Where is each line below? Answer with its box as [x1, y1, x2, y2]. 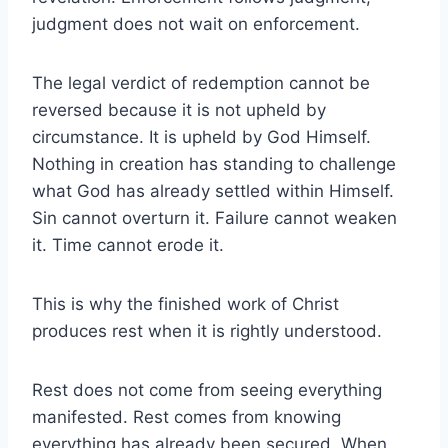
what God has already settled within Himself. [32, 180, 394, 201]
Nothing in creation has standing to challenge [32, 153, 396, 174]
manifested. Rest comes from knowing [32, 406, 341, 427]
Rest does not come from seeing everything [32, 379, 382, 400]
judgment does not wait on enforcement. [32, 13, 360, 34]
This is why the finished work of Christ [32, 293, 339, 314]
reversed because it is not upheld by [32, 99, 326, 120]
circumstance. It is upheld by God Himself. [32, 126, 371, 147]
